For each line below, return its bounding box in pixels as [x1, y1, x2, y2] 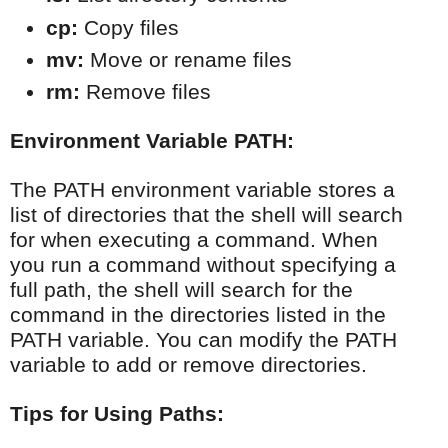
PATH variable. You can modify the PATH [10, 328, 397, 353]
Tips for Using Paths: [10, 402, 224, 427]
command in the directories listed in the [10, 303, 386, 328]
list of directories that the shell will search [10, 203, 403, 228]
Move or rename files [84, 48, 292, 73]
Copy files [78, 15, 179, 40]
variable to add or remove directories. [10, 353, 367, 378]
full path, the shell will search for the [10, 278, 353, 303]
